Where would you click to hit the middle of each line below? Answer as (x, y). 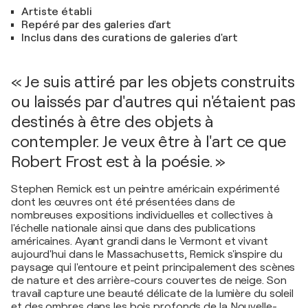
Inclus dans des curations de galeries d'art (130, 38)
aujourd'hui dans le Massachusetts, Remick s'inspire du (147, 254)
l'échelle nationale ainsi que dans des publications (133, 228)
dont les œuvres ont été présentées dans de (123, 202)
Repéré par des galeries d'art (97, 25)
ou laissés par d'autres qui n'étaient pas (153, 102)
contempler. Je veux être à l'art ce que (149, 142)
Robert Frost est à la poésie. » (118, 162)
